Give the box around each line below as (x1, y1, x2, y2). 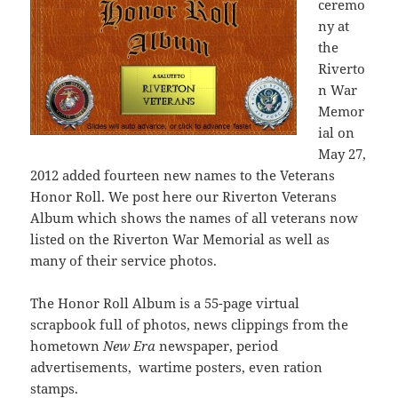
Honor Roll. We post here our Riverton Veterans (30, 187, 338, 206)
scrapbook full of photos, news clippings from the (30, 315, 349, 334)
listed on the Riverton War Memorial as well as (30, 230, 330, 249)
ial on (318, 123, 355, 142)
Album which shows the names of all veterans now (30, 209, 359, 227)
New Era (103, 337, 156, 355)
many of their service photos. (30, 251, 218, 270)
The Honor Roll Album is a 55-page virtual (30, 294, 300, 313)
